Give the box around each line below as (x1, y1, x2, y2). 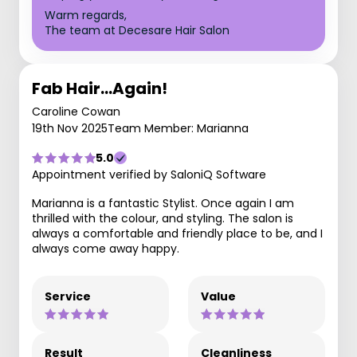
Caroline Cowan (32, 104, 120, 120)
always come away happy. (32, 241, 179, 257)
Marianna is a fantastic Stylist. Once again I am (32, 195, 294, 211)
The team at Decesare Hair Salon (45, 22, 229, 38)
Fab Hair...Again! (32, 77, 167, 100)
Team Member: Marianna (108, 120, 249, 136)
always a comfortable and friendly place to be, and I (32, 226, 323, 241)
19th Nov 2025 (32, 120, 108, 136)
